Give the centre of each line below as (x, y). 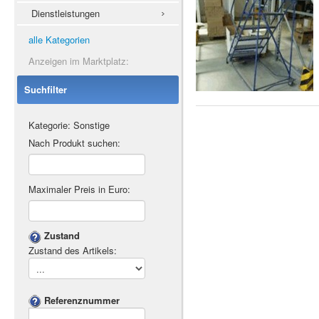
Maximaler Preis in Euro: (79, 189)
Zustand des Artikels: (73, 250)
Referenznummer (82, 300)
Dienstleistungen (66, 13)
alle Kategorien (59, 40)
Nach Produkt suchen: (74, 143)
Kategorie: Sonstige (69, 125)
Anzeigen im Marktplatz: (79, 61)
